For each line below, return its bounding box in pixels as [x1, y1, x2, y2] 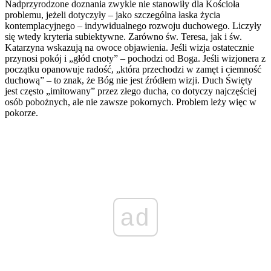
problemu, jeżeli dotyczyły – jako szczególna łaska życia [5, 10, 220, 21]
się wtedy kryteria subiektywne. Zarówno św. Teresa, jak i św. [5, 31, 242, 42]
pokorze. [5, 108, 38, 119]
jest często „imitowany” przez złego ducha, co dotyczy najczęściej [5, 86, 256, 97]
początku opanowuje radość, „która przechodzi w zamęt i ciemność [5, 64, 261, 75]
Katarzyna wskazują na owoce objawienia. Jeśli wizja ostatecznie [5, 42, 254, 53]
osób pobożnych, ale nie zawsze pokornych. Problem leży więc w [5, 97, 256, 108]
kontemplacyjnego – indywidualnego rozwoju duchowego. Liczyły [5, 21, 261, 31]
